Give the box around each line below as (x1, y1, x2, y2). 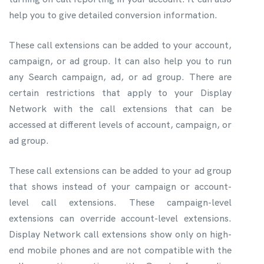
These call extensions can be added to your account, (9, 38, 232, 51)
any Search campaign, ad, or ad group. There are (9, 70, 232, 83)
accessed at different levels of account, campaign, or (9, 118, 232, 131)
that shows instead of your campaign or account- (9, 180, 232, 193)
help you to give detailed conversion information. (9, 8, 217, 21)
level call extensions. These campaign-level (9, 196, 232, 209)
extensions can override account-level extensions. (9, 212, 232, 225)
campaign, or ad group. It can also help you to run (9, 54, 232, 67)
